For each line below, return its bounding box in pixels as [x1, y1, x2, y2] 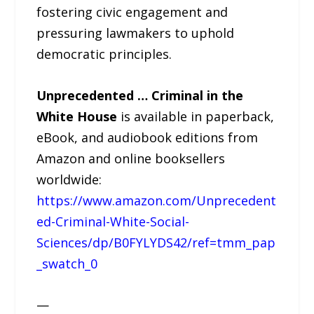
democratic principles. [36, 46, 172, 63]
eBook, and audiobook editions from [36, 128, 259, 146]
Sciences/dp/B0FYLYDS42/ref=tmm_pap [36, 233, 276, 251]
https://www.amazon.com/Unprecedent [36, 191, 277, 209]
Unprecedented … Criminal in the [36, 86, 244, 104]
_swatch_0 [36, 254, 98, 272]
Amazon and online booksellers [36, 149, 226, 167]
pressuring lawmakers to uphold [36, 25, 235, 42]
